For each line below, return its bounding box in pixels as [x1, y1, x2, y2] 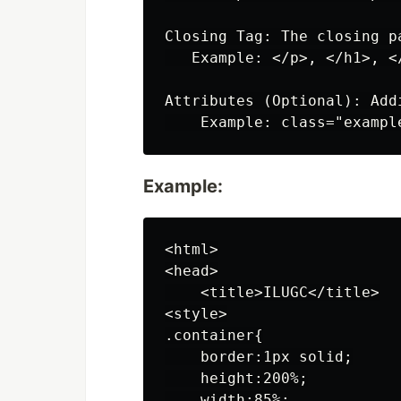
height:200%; [165, 370, 308, 387]
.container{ [165, 327, 263, 344]
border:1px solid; [165, 348, 353, 365]
